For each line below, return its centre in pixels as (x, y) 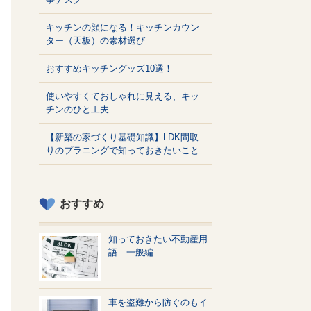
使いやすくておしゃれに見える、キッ (123, 96)
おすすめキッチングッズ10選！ (109, 69)
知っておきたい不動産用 (158, 239)
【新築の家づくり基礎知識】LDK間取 (122, 137)
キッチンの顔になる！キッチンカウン (123, 28)
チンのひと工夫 (77, 110)
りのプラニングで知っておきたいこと (123, 151)
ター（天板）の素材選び (95, 41)
